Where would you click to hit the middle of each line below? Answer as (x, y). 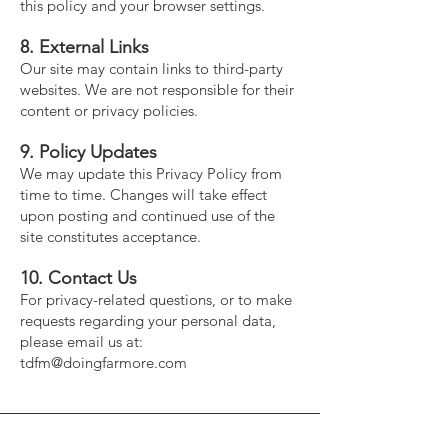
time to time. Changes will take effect (143, 194)
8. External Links (84, 47)
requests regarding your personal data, (148, 320)
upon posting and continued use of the (147, 215)
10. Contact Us (78, 278)
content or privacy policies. (109, 110)
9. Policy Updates (88, 152)
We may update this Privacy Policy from (151, 173)
